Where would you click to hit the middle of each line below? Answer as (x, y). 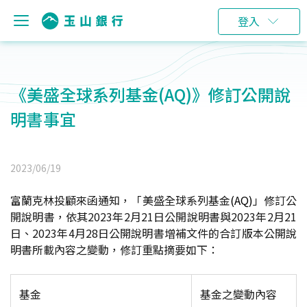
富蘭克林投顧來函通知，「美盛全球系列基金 (120, 200)
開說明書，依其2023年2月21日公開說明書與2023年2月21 (153, 217)
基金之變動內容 (238, 294)
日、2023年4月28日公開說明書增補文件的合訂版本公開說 (153, 233)
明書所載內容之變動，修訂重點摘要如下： (114, 249)
